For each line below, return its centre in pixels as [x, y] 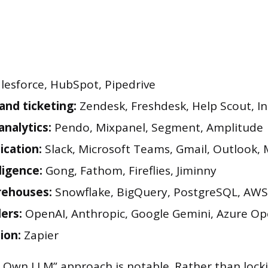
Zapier [40, 235]
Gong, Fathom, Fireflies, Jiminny [130, 171]
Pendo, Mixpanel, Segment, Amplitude [157, 128]
